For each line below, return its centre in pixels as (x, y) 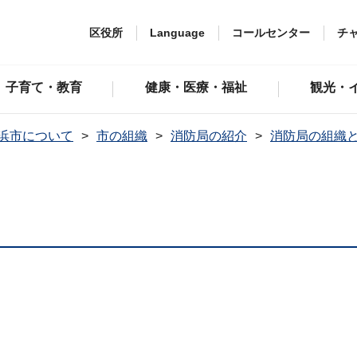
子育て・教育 (43, 87)
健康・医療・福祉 (196, 87)
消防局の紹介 (209, 136)
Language (177, 32)
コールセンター (271, 32)
